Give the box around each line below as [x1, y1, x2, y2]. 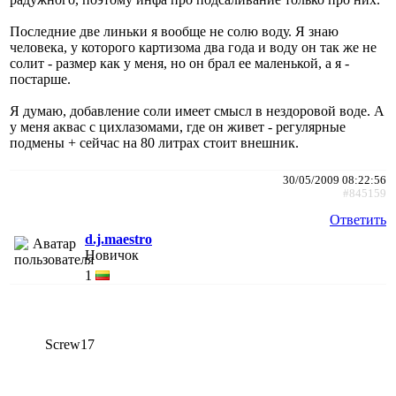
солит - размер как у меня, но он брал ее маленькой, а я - [10, 55, 349, 71]
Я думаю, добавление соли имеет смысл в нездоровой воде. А [10, 103, 385, 118]
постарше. [10, 71, 71, 87]
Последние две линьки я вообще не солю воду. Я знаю [10, 23, 339, 39]
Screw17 [45, 336, 95, 352]
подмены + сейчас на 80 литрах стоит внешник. [10, 134, 299, 150]
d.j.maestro [85, 231, 152, 247]
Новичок [85, 247, 139, 263]
